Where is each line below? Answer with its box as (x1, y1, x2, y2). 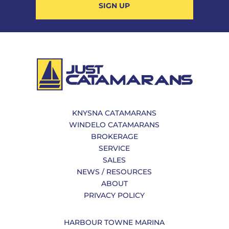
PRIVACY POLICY (84, 191, 145, 200)
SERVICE (99, 144, 130, 153)
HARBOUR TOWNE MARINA (64, 218, 165, 227)
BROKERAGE (90, 132, 138, 141)
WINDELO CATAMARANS (69, 120, 160, 129)
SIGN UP (99, 1, 130, 10)
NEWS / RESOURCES (77, 167, 152, 176)
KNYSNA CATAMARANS (72, 108, 157, 118)
